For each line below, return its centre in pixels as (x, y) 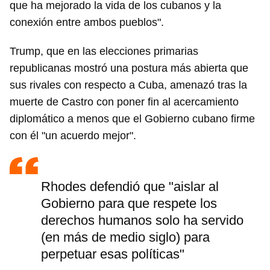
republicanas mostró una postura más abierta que (129, 68)
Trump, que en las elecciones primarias (104, 51)
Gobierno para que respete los (129, 203)
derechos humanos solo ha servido (142, 220)
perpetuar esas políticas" (113, 254)
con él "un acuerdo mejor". (73, 136)
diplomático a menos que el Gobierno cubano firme (132, 119)
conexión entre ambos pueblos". (87, 22)
